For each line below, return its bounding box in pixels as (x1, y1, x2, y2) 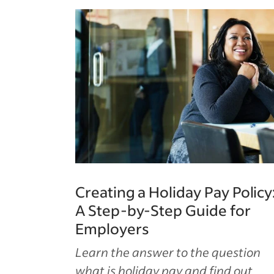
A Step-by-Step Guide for (75, 201, 251, 220)
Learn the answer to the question (75, 244, 261, 260)
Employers (75, 219, 149, 238)
